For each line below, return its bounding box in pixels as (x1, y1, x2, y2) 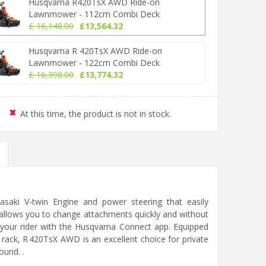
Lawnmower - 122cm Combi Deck (28, 57, 160, 68)
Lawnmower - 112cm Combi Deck (28, 8, 160, 20)
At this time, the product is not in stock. (20, 108, 171, 119)
